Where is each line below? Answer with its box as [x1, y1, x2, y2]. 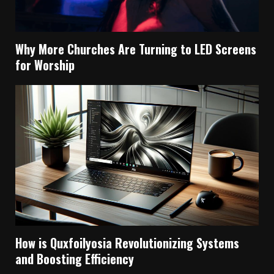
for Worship [15, 56, 75, 75]
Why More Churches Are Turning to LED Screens [15, 40, 256, 59]
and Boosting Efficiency [15, 250, 134, 268]
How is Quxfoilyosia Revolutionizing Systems [15, 234, 239, 253]
